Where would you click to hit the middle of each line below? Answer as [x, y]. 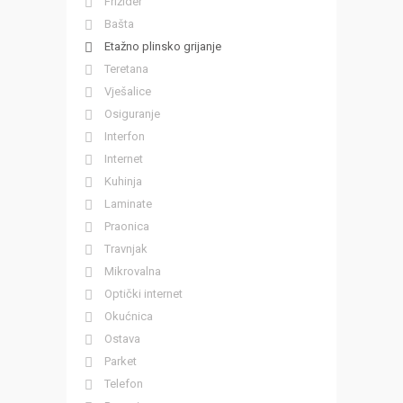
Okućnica [129, 316]
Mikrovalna [133, 271]
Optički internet [143, 294]
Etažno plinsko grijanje [163, 46]
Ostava [122, 339]
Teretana [126, 69]
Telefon [124, 384]
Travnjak [126, 249]
